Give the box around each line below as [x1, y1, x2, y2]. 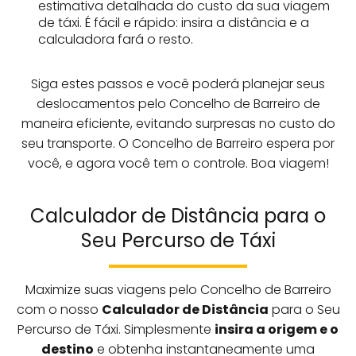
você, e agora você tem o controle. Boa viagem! [27, 153, 329, 172]
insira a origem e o [215, 319, 339, 339]
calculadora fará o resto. [38, 29, 194, 48]
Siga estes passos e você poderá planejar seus [31, 74, 325, 93]
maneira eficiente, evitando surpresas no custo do [21, 114, 335, 133]
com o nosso [16, 300, 102, 319]
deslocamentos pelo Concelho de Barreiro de [36, 94, 320, 113]
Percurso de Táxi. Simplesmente [17, 319, 215, 339]
